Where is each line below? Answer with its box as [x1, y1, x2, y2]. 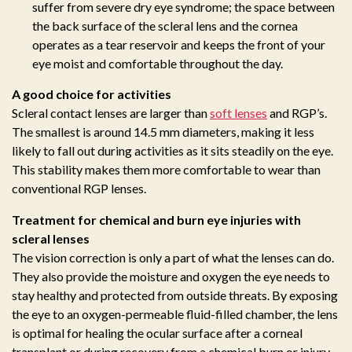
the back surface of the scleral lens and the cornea [32, 18, 298, 34]
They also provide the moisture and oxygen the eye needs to [12, 269, 330, 284]
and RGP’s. [267, 105, 327, 121]
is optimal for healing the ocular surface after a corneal [12, 325, 302, 341]
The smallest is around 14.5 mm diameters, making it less [12, 124, 314, 140]
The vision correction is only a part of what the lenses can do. [12, 250, 334, 266]
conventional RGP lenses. [12, 181, 146, 196]
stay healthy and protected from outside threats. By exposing [12, 288, 338, 303]
